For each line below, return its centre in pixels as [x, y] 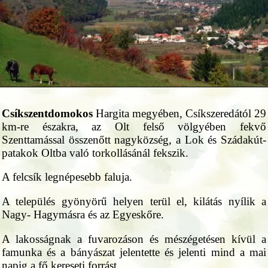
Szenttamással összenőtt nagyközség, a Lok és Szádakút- [134, 139]
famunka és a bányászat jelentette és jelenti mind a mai [134, 252]
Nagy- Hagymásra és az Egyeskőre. [83, 215]
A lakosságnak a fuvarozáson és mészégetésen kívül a [134, 239]
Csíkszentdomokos [47, 113]
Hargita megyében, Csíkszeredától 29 [179, 113]
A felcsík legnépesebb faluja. [67, 177]
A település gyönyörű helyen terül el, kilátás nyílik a [134, 202]
